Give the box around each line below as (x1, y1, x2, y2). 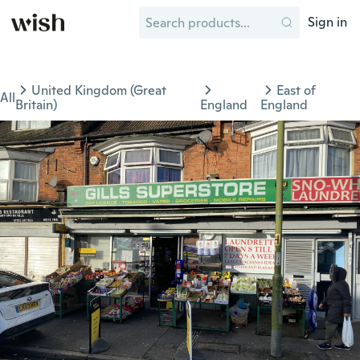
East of (276, 82, 316, 99)
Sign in (308, 14, 347, 31)
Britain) (15, 96, 57, 113)
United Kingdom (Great (31, 82, 166, 99)
